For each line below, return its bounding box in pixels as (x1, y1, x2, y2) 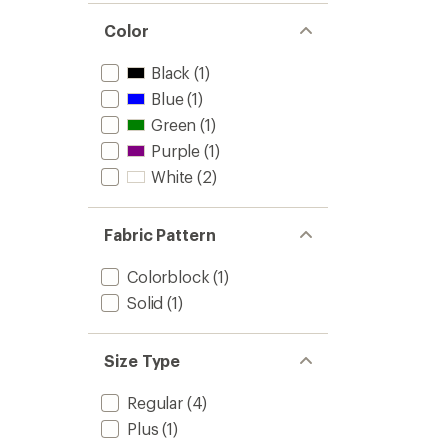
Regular (127, 393, 183, 412)
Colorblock (127, 267, 210, 286)
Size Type (104, 351, 181, 370)
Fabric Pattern (104, 225, 216, 244)
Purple (151, 141, 201, 160)
